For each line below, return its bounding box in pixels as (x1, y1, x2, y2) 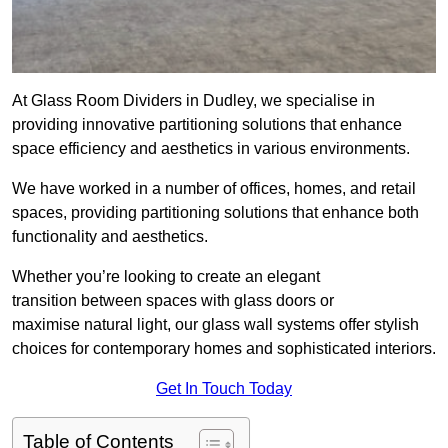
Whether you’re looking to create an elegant (12, 268, 320, 286)
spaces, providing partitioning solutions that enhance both (12, 204, 419, 222)
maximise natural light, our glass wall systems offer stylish (12, 316, 419, 334)
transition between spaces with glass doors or (12, 292, 334, 310)
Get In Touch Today (156, 380, 292, 398)
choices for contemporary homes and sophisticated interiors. (12, 340, 436, 358)
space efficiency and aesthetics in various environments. (12, 140, 410, 158)
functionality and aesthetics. (12, 228, 208, 246)
